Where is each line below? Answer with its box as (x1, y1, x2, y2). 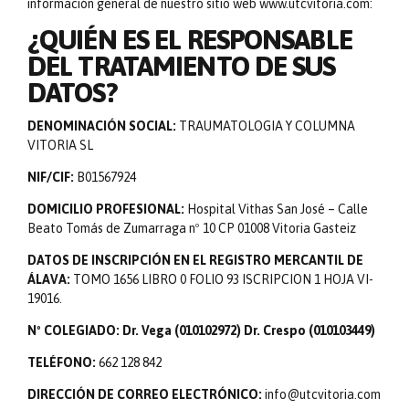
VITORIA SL (27, 137, 93, 152)
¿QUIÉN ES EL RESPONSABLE (27, 24, 352, 55)
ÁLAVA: (27, 271, 73, 287)
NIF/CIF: (27, 169, 74, 184)
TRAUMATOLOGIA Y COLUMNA (176, 118, 355, 133)
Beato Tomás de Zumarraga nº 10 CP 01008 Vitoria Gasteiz (27, 220, 356, 236)
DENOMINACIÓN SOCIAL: (27, 118, 176, 133)
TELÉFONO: (27, 354, 99, 370)
